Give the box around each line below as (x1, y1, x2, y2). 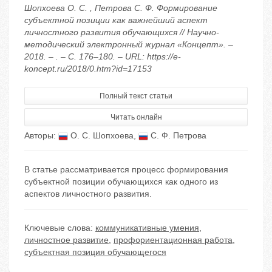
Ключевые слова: (24, 223, 95, 233)
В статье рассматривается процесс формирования (24, 165, 228, 175)
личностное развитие (24, 235, 109, 245)
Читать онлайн (110, 113, 162, 122)
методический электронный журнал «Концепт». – (24, 39, 233, 50)
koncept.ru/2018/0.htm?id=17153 (24, 64, 152, 74)
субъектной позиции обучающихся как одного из (24, 177, 218, 187)
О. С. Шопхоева (68, 131, 134, 141)
